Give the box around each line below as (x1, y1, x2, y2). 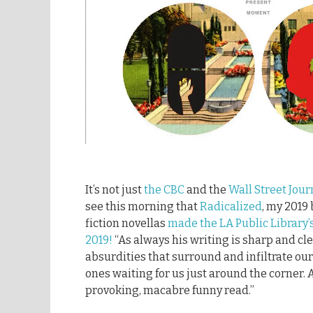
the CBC (144, 182, 184, 196)
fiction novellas (85, 216, 168, 230)
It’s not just (85, 182, 144, 196)
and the (184, 182, 228, 196)
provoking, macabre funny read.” (85, 283, 254, 297)
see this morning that (85, 199, 200, 213)
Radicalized (200, 199, 262, 213)
